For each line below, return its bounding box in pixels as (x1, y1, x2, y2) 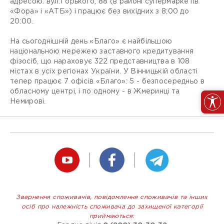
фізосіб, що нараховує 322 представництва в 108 (10, 58, 190, 64)
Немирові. (10, 98, 46, 104)
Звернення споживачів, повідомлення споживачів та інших (16, 194, 208, 200)
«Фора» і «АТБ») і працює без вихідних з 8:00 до (10, 8, 189, 14)
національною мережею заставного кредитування (10, 48, 194, 54)
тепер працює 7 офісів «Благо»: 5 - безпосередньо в (10, 78, 204, 84)
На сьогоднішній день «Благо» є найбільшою (10, 38, 172, 44)
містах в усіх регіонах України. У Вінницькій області (10, 68, 198, 74)
